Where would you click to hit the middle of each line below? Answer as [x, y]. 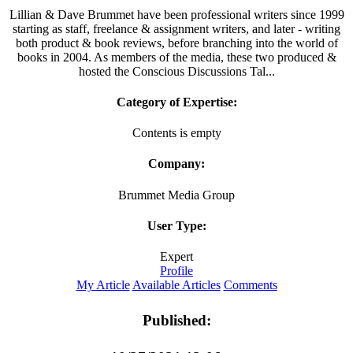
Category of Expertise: [176, 102]
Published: [176, 321]
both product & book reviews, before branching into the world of [176, 43]
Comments [250, 285]
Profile [176, 271]
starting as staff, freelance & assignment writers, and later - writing [176, 28]
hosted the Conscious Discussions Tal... [176, 71]
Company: [176, 164]
